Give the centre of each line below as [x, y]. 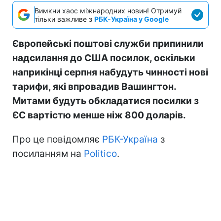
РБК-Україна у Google [131, 19]
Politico [100, 153]
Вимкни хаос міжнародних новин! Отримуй [108, 10]
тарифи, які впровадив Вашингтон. [94, 86]
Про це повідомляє [56, 139]
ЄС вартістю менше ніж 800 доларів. [99, 115]
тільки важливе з [64, 19]
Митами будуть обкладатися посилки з [106, 101]
